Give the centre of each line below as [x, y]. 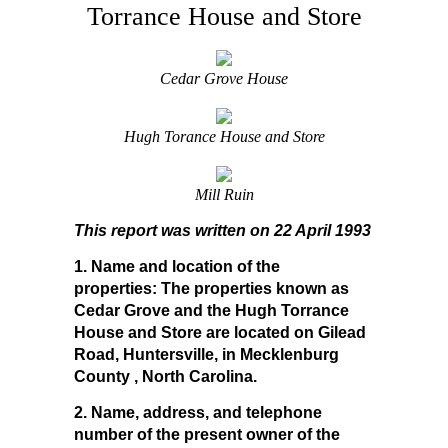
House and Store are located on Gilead [220, 332]
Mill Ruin [224, 194]
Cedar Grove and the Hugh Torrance [211, 310]
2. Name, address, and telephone [198, 412]
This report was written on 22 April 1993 [222, 230]
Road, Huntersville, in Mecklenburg [206, 354]
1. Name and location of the [177, 266]
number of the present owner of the [207, 434]
